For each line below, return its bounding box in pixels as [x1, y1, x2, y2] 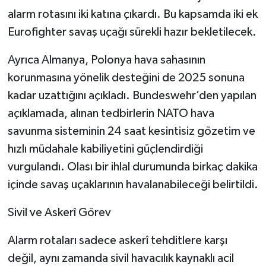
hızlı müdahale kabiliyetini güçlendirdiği [7, 143, 203, 156]
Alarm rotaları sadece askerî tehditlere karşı [7, 235, 227, 247]
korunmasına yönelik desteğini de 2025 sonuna [7, 72, 245, 84]
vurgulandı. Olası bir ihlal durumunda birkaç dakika [7, 161, 258, 173]
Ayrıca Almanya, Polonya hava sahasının [7, 54, 205, 66]
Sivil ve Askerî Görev [7, 207, 111, 219]
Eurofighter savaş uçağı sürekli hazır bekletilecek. [7, 26, 256, 39]
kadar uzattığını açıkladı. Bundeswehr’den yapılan [7, 90, 256, 102]
